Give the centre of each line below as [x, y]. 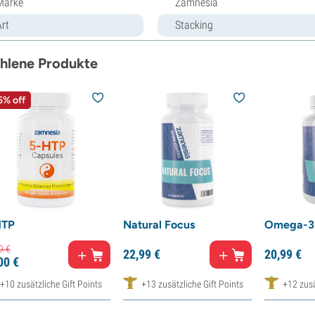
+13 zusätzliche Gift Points [192, 284]
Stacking [194, 25]
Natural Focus [159, 225]
